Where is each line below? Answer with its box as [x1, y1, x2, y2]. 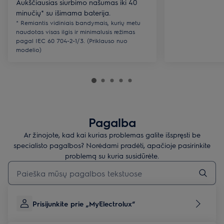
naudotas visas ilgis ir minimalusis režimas [16, 27, 135, 35]
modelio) [16, 45, 41, 53]
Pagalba [88, 114, 136, 129]
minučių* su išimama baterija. [16, 8, 110, 17]
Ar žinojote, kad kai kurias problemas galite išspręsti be [23, 130, 200, 139]
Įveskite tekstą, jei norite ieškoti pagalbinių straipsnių [7, 161, 158, 169]
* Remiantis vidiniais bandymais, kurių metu [16, 18, 140, 26]
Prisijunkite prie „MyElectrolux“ [32, 199, 135, 208]
